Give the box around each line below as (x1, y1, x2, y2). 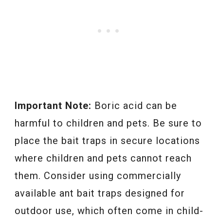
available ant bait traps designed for (15, 187, 185, 199)
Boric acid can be (91, 99, 177, 111)
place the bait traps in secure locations (15, 134, 200, 146)
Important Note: (15, 99, 91, 111)
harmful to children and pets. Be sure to (15, 117, 202, 129)
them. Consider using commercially (15, 169, 181, 182)
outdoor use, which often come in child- (15, 204, 203, 217)
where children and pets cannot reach (15, 152, 192, 164)
